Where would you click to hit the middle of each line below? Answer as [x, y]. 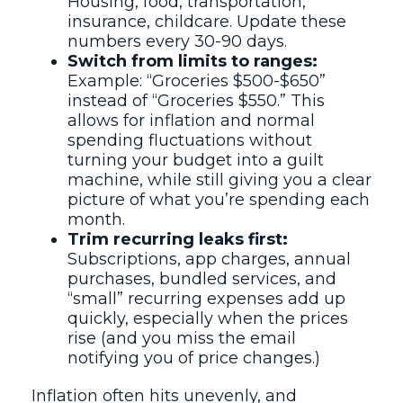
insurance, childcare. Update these [207, 22]
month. [96, 219]
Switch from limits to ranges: [193, 61]
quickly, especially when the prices [208, 318]
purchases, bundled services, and [202, 279]
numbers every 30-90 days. [177, 41]
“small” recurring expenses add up [206, 299]
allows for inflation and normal [191, 121]
